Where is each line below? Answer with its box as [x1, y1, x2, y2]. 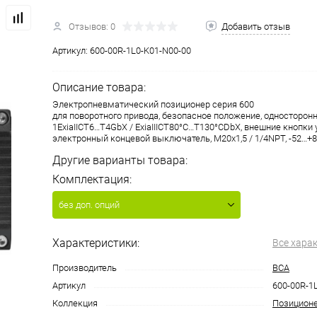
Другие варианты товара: [52, 154, 188, 168]
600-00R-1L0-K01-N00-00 [90, 45, 191, 57]
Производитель [52, 263, 117, 274]
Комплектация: [52, 173, 132, 187]
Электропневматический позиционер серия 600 [52, 99, 254, 110]
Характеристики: [52, 236, 139, 250]
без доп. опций [59, 200, 120, 211]
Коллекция [52, 298, 98, 309]
